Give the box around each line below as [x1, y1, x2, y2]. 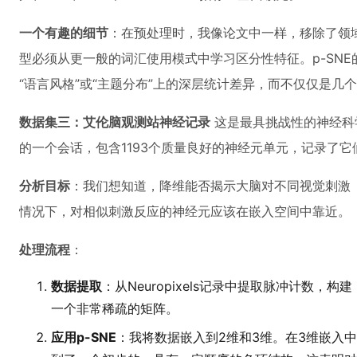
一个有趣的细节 [19, 25, 108, 41]
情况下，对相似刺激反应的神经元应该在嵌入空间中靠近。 [19, 203, 351, 219]
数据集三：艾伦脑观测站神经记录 [19, 114, 210, 130]
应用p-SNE [51, 329, 116, 345]
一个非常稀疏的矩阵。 [51, 300, 178, 316]
